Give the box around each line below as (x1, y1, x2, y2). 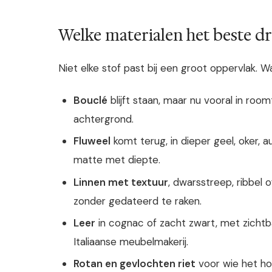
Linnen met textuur (73, 175, 169, 189)
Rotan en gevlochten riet (73, 256, 196, 270)
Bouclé (73, 93, 108, 107)
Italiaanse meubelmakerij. (73, 234, 189, 248)
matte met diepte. (73, 153, 161, 167)
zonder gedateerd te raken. (73, 194, 202, 208)
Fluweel (73, 134, 111, 148)
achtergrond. (73, 112, 134, 126)
